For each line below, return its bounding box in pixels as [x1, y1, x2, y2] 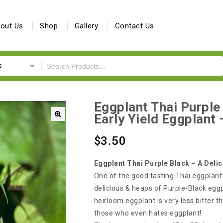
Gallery [74, 21, 98, 30]
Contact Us [114, 21, 154, 30]
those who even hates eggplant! [94, 209, 202, 217]
